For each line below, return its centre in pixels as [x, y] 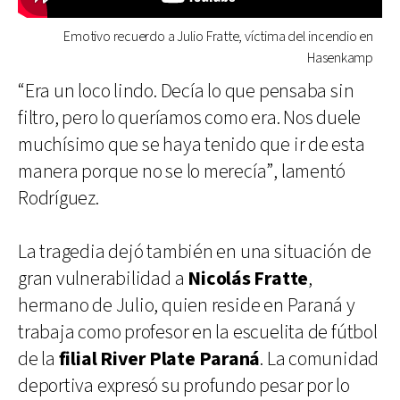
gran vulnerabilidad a [103, 279]
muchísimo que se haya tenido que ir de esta [192, 145]
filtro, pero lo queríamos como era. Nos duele [190, 118]
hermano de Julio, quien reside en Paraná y [187, 305]
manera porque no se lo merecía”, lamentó [182, 171]
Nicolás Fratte [248, 279]
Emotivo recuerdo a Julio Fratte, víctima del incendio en [218, 37]
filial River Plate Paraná [159, 359]
